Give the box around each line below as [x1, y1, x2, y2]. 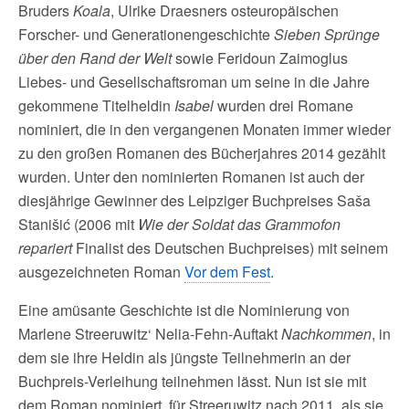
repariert [18, 237, 72, 258]
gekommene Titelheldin [18, 95, 174, 116]
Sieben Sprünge [274, 24, 380, 45]
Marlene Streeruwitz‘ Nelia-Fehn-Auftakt [18, 323, 281, 344]
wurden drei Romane [214, 95, 353, 116]
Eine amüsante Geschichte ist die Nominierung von [18, 299, 350, 320]
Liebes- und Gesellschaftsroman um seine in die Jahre [18, 71, 370, 92]
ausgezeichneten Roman [18, 261, 184, 282]
